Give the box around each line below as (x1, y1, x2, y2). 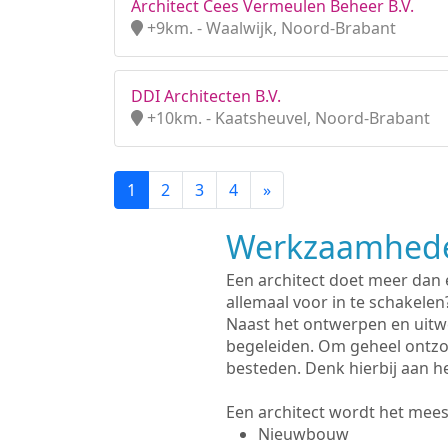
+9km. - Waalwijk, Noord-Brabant (143, 17, 396, 39)
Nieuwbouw (257, 423, 349, 445)
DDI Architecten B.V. (131, 85, 281, 107)
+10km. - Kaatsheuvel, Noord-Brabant (143, 107, 430, 129)
